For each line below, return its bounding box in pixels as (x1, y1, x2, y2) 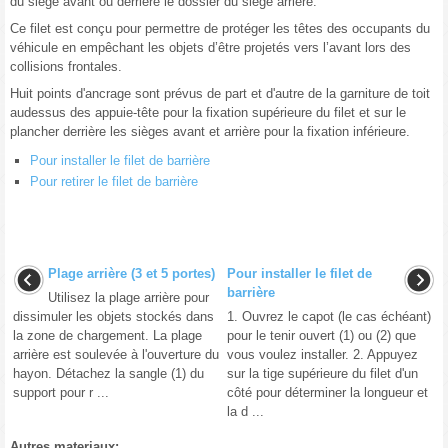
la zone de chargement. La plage (13, 328, 202, 344)
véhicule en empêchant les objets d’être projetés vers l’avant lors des (10, 40, 411, 56)
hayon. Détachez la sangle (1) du (13, 366, 204, 382)
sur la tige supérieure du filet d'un (227, 366, 418, 382)
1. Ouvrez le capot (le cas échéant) (227, 309, 431, 325)
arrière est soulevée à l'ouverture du (13, 347, 219, 363)
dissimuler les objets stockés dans (13, 309, 214, 325)
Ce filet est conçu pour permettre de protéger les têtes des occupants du (10, 21, 430, 37)
